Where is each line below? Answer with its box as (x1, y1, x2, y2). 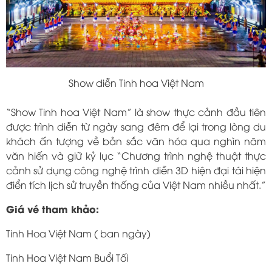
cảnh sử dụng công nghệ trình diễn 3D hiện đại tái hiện (6, 163, 266, 177)
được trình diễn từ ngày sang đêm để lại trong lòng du (6, 120, 266, 134)
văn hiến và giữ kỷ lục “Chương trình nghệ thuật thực (6, 149, 266, 163)
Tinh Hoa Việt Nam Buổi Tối (6, 251, 128, 265)
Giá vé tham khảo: (6, 202, 99, 216)
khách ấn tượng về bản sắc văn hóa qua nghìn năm (6, 134, 266, 148)
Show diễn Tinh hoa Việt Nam (68, 76, 204, 90)
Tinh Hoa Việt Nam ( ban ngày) (6, 226, 151, 240)
